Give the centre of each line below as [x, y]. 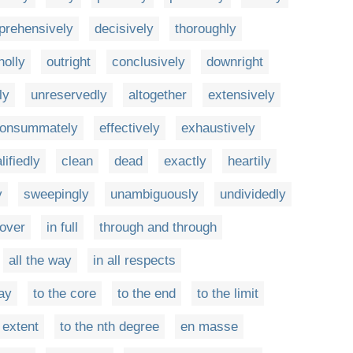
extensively [242, 95]
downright [235, 62]
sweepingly [56, 194]
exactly [185, 161]
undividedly [253, 194]
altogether [158, 95]
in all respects [134, 260]
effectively [130, 128]
